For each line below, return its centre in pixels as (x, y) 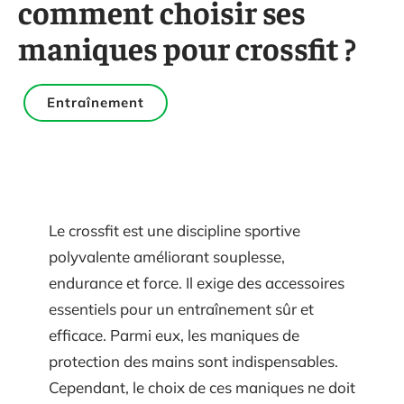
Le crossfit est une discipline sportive (174, 230)
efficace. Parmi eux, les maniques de (174, 335)
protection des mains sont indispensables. (193, 361)
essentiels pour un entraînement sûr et (181, 309)
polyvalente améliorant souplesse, (167, 257)
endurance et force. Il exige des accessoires (197, 283)
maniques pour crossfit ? (187, 47)
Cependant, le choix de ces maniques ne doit (202, 387)
